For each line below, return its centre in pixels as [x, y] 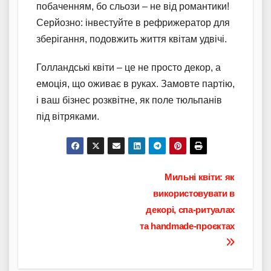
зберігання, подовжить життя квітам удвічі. [132, 39]
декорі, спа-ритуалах [190, 210]
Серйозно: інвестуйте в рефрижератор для [133, 23]
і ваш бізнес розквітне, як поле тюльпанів [129, 100]
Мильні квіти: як [199, 177]
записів [69, 206]
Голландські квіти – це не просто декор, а [129, 68]
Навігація [77, 181]
